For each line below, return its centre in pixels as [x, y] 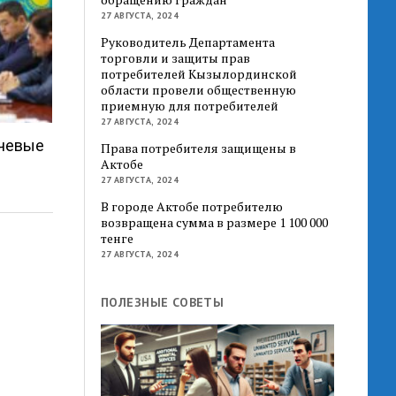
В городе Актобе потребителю [192, 206]
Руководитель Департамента [188, 42]
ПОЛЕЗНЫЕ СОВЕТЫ [163, 302]
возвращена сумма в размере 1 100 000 [215, 222]
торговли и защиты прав [176, 57]
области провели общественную [199, 89]
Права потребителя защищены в [199, 148]
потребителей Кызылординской [199, 73]
